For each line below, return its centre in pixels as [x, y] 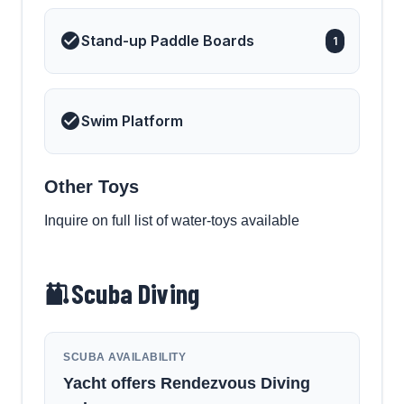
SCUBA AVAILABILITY [124, 357]
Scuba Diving [135, 293]
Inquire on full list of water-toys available [172, 220]
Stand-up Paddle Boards [168, 40]
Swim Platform [132, 120]
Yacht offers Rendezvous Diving [187, 383]
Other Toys [92, 186]
